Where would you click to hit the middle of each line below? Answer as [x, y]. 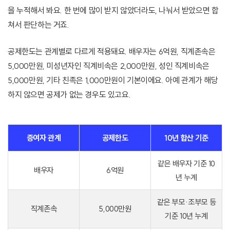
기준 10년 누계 [186, 216]
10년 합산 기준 [186, 138]
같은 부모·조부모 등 [186, 202]
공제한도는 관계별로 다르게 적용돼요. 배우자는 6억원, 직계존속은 [112, 52]
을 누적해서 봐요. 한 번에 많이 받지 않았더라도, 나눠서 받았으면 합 [113, 11]
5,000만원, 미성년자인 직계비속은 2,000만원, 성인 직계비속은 [109, 66]
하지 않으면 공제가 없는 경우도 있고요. [69, 95]
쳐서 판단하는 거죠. [39, 25]
